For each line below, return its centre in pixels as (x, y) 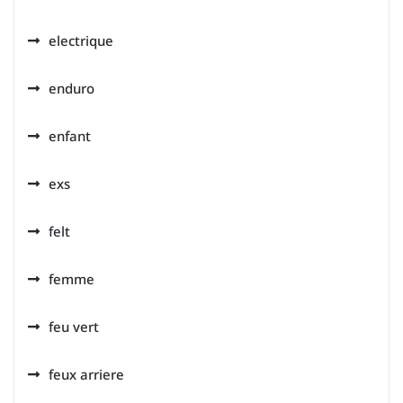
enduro (72, 89)
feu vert (74, 327)
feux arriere (86, 375)
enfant (70, 136)
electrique (81, 41)
